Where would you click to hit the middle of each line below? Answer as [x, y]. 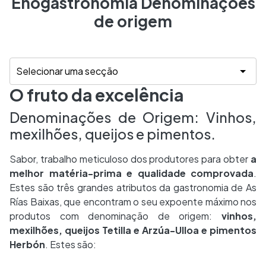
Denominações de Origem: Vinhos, [133, 117]
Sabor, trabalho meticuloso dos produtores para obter [129, 159]
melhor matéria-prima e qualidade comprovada [132, 173]
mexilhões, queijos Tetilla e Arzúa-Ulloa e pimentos [133, 230]
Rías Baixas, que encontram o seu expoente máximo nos [133, 202]
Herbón [27, 244]
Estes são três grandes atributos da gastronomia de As [133, 187]
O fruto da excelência [96, 95]
